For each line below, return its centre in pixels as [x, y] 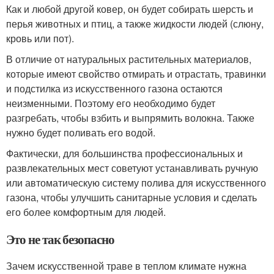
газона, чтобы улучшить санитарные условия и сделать [131, 197]
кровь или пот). [40, 38]
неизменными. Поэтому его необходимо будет [111, 103]
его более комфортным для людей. [86, 212]
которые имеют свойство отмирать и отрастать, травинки [136, 73]
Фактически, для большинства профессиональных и [124, 153]
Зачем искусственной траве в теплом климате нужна [126, 265]
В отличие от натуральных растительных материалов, [129, 59]
